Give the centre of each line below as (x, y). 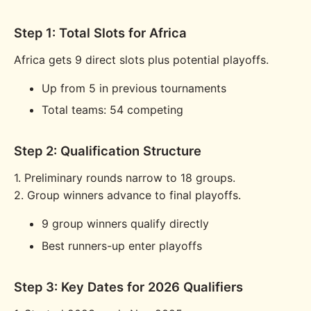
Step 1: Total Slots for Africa (100, 33)
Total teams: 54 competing (112, 110)
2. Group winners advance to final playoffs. (127, 195)
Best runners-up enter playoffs (122, 245)
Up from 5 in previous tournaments (134, 88)
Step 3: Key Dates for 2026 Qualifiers (128, 286)
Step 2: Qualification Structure (108, 151)
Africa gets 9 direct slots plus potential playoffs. (141, 60)
